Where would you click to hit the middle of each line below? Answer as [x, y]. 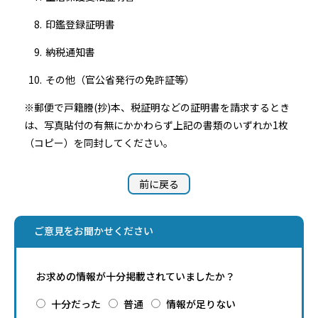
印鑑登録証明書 [80, 24]
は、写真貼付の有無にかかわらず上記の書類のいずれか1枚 [156, 125]
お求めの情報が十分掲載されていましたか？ [136, 276]
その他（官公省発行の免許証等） [120, 79]
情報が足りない [201, 304]
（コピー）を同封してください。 [99, 143]
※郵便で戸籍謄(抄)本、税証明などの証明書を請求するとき [157, 107]
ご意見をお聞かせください [94, 231]
